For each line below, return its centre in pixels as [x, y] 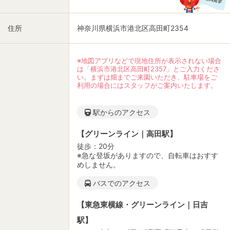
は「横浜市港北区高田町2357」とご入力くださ [148, 69]
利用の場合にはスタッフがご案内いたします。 [147, 85]
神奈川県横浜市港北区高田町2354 [133, 28]
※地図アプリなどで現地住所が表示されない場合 [149, 61]
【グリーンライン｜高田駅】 [127, 134]
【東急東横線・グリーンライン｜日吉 [142, 205]
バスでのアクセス [121, 183]
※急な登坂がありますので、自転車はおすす [148, 156]
